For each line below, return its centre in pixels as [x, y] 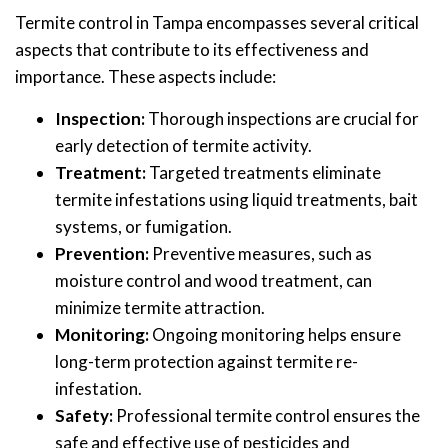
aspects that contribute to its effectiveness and [192, 49]
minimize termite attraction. [160, 307]
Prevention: [102, 253]
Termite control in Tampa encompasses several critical [217, 22]
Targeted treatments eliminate [263, 172]
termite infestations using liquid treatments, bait [236, 199]
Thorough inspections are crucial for [282, 118]
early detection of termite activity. [183, 145]
